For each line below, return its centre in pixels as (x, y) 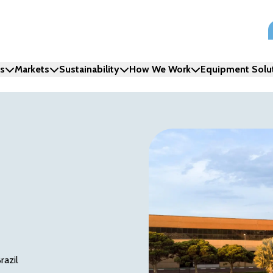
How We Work (160, 69)
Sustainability (89, 69)
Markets (32, 69)
